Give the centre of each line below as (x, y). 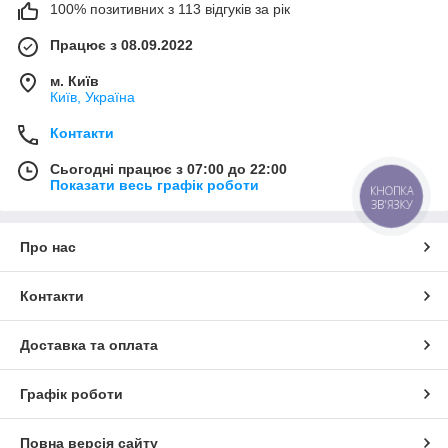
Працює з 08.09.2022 (121, 44)
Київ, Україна (92, 96)
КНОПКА (392, 191)
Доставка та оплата (89, 344)
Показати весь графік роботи (154, 184)
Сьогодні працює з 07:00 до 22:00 (168, 168)
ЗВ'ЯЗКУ (391, 204)
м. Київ (74, 80)
